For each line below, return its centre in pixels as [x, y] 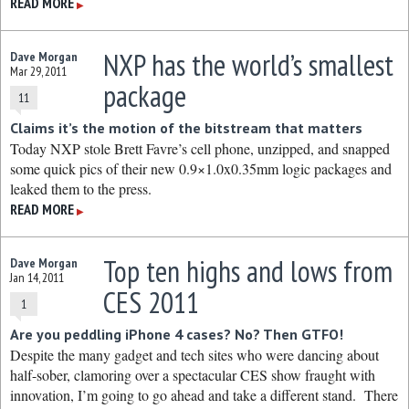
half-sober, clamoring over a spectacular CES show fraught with [193, 375]
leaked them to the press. [81, 189]
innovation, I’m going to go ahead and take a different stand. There [204, 395]
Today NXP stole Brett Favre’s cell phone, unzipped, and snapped [200, 148]
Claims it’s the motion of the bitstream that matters [186, 128]
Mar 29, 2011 [38, 71]
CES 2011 [151, 302]
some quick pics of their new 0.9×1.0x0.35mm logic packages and [201, 168]
